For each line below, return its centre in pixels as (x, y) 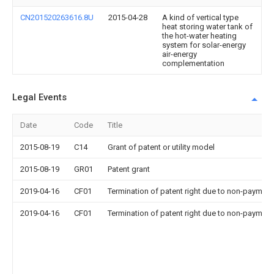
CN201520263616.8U (57, 17)
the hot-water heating (199, 36)
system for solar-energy (204, 45)
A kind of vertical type (200, 17)
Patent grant (129, 169)
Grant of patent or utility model (161, 147)
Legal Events (39, 97)
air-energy (180, 54)
